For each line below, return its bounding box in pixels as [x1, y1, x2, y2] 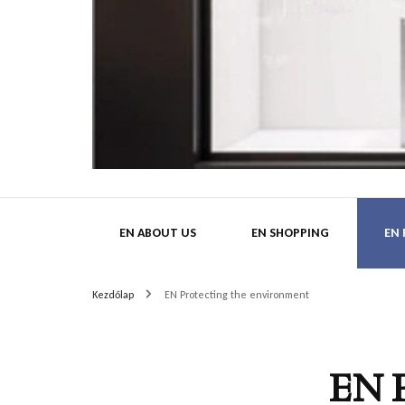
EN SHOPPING [251, 224, 329, 240]
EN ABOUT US [119, 224, 196, 240]
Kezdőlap [92, 287, 134, 301]
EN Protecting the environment [165, 287, 309, 301]
